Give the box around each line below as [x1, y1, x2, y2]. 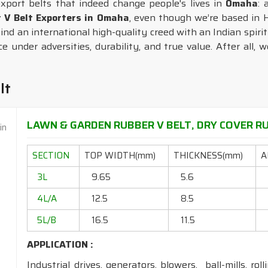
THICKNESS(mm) [173, 148, 243, 163]
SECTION [32, 148, 70, 163]
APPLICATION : [27, 237, 94, 252]
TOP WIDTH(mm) [84, 148, 156, 163]
